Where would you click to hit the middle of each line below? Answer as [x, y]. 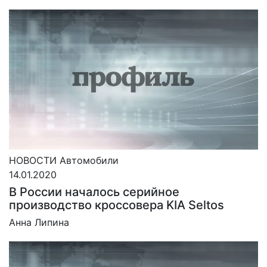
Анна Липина [39, 223]
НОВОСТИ [33, 161]
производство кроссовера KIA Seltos [117, 205]
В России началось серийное [94, 192]
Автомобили [89, 161]
